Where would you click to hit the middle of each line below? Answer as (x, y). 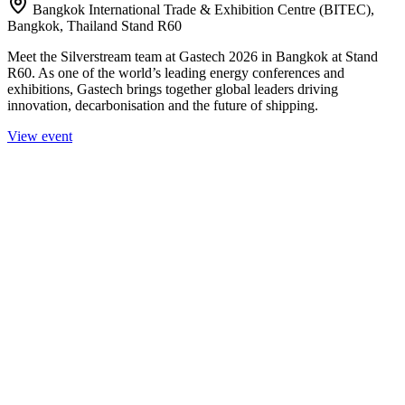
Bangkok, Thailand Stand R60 (94, 25)
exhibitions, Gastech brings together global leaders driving (173, 89)
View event (40, 136)
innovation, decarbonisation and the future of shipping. (163, 105)
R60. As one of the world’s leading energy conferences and (176, 72)
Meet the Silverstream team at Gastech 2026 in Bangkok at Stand (193, 56)
